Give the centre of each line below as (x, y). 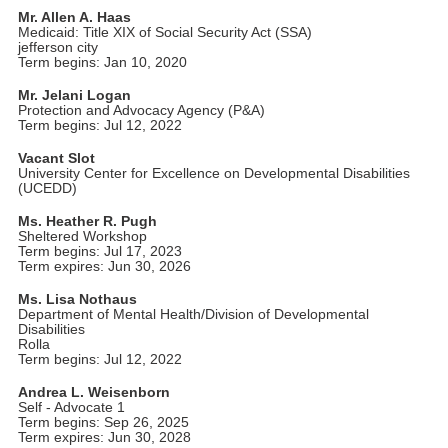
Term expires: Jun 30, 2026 (104, 266)
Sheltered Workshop (82, 236)
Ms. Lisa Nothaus (77, 299)
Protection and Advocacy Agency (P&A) (141, 110)
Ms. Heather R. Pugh (87, 221)
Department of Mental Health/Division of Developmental (193, 314)
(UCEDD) (47, 188)
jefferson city (57, 47)
